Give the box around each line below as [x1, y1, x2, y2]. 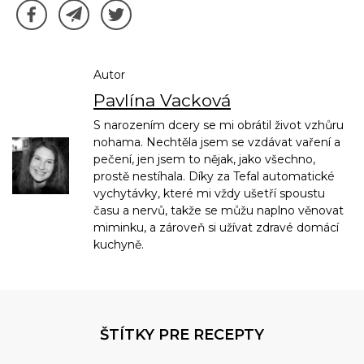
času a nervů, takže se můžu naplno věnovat [93, 202, 344, 218]
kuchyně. [93, 236, 144, 252]
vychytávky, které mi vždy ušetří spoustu [93, 185, 325, 201]
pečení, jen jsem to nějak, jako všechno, [93, 151, 315, 167]
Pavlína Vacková [93, 89, 231, 110]
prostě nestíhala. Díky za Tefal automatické [93, 168, 335, 184]
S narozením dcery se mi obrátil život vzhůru [93, 117, 344, 132]
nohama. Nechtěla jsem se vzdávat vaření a [93, 134, 340, 149]
